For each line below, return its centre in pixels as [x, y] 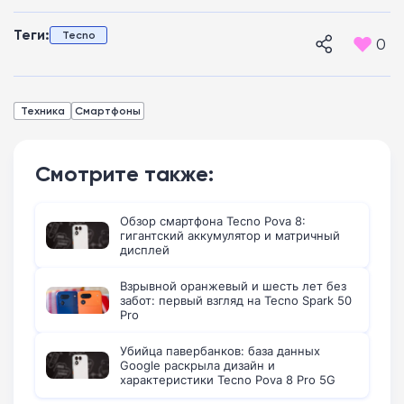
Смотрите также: [124, 174]
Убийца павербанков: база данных [220, 351]
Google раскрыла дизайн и [197, 366]
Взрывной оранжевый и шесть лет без [233, 286]
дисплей [145, 250]
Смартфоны [108, 111]
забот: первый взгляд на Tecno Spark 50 [236, 301]
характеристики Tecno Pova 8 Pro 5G [228, 380]
